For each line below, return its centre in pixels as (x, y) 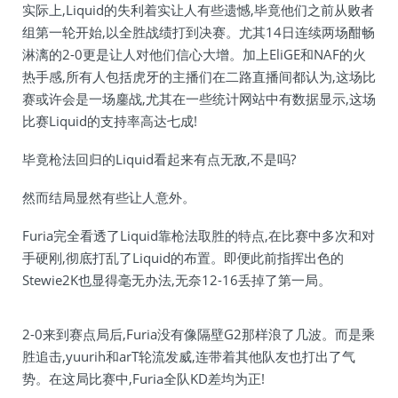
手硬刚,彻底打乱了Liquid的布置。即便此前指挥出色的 (183, 258)
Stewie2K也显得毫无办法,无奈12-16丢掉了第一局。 (177, 280)
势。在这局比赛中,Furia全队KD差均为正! (143, 378)
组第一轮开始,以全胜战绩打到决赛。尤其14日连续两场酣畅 (199, 32)
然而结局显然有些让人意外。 (109, 197)
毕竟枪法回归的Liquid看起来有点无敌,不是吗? (159, 159)
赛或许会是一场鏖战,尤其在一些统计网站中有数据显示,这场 (199, 99)
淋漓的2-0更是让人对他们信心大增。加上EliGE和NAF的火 (194, 54)
